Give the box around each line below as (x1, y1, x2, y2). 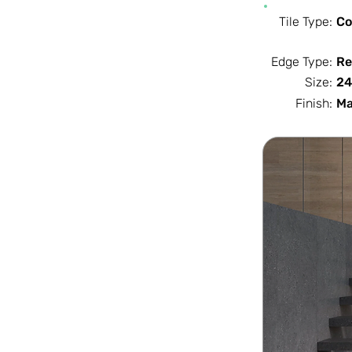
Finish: (295, 96, 332, 111)
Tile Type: (279, 14, 332, 29)
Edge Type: (271, 54, 332, 69)
